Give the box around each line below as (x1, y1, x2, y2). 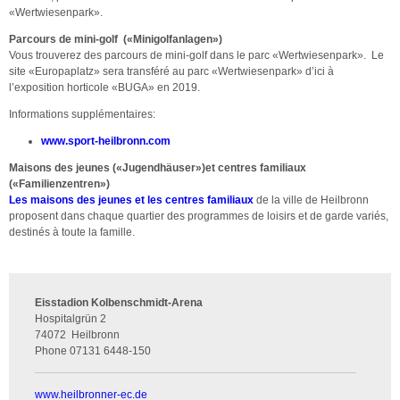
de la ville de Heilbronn (254, 193, 369, 206)
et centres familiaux (205, 161, 306, 174)
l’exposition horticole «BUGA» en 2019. (9, 80, 200, 94)
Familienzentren (19, 177, 100, 190)
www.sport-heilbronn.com (41, 134, 171, 147)
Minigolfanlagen (133, 32, 212, 46)
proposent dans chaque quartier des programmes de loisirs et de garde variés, (9, 209, 388, 222)
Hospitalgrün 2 (35, 312, 106, 326)
